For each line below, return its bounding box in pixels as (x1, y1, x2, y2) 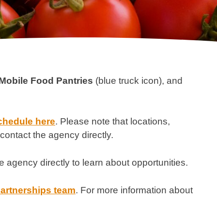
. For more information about (76, 185, 193, 196)
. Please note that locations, (55, 116, 170, 127)
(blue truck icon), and (93, 75, 183, 86)
